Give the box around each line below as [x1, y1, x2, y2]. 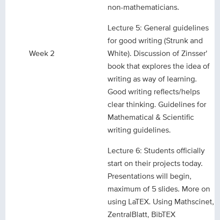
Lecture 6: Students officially [108, 145, 205, 157]
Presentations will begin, [108, 170, 192, 182]
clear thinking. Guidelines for [108, 99, 207, 110]
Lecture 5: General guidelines [108, 22, 209, 34]
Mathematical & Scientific [108, 111, 194, 123]
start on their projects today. [108, 158, 203, 169]
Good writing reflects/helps [108, 86, 200, 98]
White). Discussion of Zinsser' [108, 48, 208, 59]
